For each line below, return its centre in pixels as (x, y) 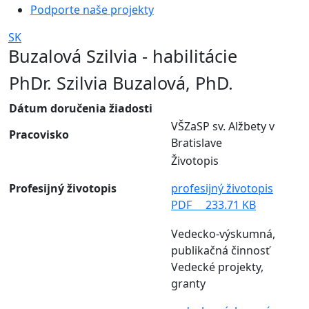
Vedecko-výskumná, (223, 233)
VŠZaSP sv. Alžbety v (223, 126)
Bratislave (197, 142)
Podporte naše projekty (92, 9)
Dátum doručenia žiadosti (81, 108)
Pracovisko (39, 134)
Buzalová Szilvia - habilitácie (123, 56)
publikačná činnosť (220, 250)
